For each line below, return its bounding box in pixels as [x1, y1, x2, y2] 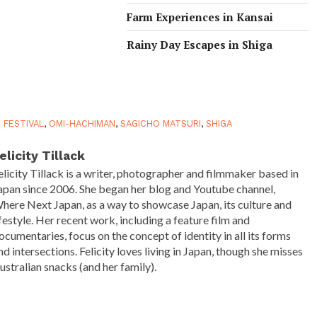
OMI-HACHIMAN [49, 117, 116, 129]
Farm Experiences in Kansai [127, 9, 274, 24]
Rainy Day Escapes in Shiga [127, 37, 273, 52]
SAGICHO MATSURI [120, 117, 202, 129]
